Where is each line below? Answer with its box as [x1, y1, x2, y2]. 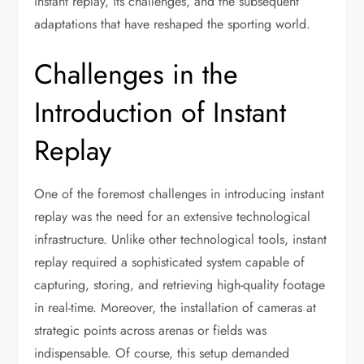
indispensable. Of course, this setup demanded [34, 344, 290, 362]
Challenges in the [34, 54, 239, 94]
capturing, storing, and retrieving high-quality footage [34, 275, 326, 294]
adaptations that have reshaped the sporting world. [34, 15, 311, 33]
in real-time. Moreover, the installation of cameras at [34, 298, 317, 317]
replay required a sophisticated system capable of [34, 253, 305, 271]
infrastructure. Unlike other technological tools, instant [34, 230, 327, 249]
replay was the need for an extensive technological [34, 207, 311, 226]
